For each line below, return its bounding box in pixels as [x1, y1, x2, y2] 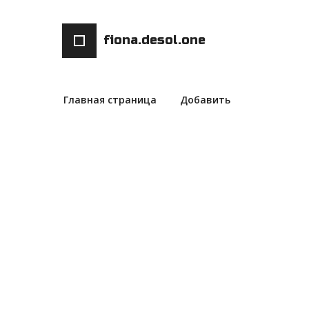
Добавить [180, 93, 230, 107]
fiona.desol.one [103, 32, 206, 48]
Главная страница [63, 93, 157, 107]
